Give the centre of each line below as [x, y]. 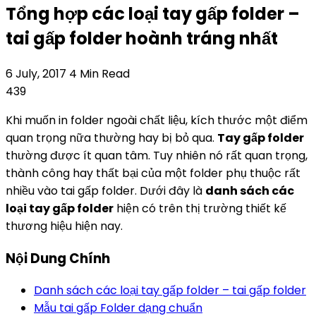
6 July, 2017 [37, 74]
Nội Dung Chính [58, 258]
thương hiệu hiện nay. [64, 226]
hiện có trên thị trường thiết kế [200, 209]
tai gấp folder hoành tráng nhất [142, 39]
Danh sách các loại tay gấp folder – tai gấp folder [170, 291]
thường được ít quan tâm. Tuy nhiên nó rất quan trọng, [157, 156]
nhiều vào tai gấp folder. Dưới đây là [105, 191]
